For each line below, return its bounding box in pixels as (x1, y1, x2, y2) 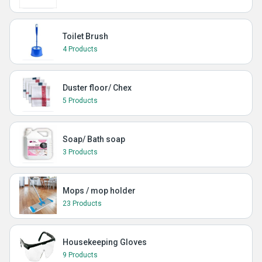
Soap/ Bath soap (63, 135, 125, 144)
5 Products (63, 96, 98, 105)
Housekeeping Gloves (63, 237, 147, 247)
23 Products (63, 199, 102, 208)
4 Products (63, 45, 98, 53)
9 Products (63, 251, 98, 259)
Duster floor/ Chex (63, 83, 132, 92)
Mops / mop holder (63, 186, 136, 195)
